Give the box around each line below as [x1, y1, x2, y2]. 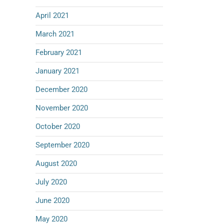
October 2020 [35, 122, 80, 131]
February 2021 [35, 48, 82, 57]
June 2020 [35, 196, 69, 205]
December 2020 [35, 85, 87, 94]
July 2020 [35, 177, 67, 186]
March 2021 [35, 29, 74, 38]
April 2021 [35, 11, 69, 20]
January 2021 [35, 66, 79, 75]
